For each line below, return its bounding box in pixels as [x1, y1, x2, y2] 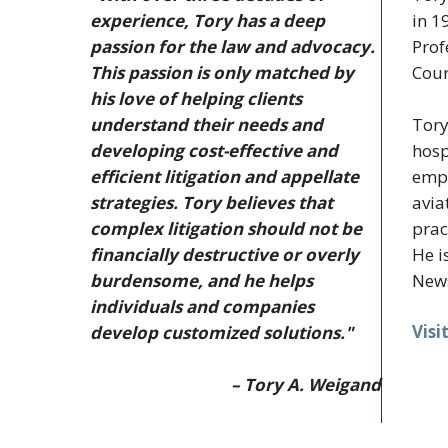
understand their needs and [90, 113, 323, 137]
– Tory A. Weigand [231, 372, 381, 396]
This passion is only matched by [90, 61, 354, 85]
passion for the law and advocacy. [90, 35, 375, 59]
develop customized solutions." [90, 321, 353, 345]
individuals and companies [90, 295, 314, 319]
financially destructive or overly [90, 243, 359, 267]
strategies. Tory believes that [90, 191, 333, 215]
